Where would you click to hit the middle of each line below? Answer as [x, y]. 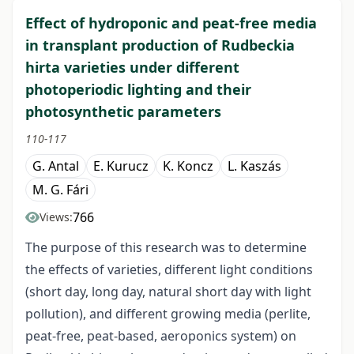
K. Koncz [188, 166]
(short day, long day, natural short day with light [168, 292]
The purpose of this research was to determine [166, 248]
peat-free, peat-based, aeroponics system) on [161, 336]
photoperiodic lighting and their [138, 90]
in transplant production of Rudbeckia [160, 45]
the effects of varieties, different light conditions [169, 270]
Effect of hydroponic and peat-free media [171, 23]
